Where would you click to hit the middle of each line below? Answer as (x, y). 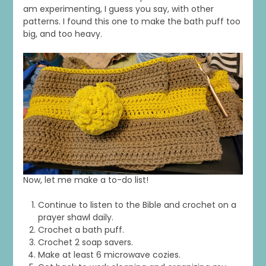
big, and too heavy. (62, 34)
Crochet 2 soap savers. (85, 243)
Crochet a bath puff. (81, 230)
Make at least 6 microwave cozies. (109, 255)
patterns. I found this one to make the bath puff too (132, 22)
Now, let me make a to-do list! (85, 180)
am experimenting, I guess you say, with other (118, 9)
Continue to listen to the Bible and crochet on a (137, 205)
